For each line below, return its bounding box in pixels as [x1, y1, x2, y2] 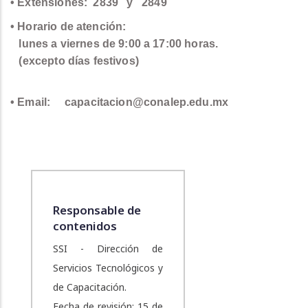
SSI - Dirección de [52, 241, 163, 255]
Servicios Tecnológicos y [52, 261, 163, 274]
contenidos [52, 217, 117, 234]
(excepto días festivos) [10, 54, 139, 67]
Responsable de [52, 201, 141, 218]
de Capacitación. [52, 280, 126, 294]
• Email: [10, 96, 51, 108]
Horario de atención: [17, 20, 126, 32]
